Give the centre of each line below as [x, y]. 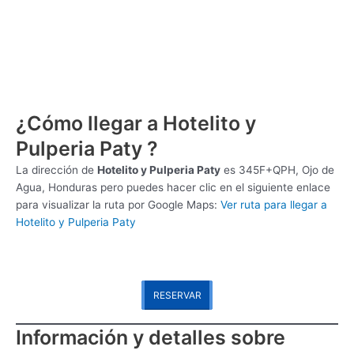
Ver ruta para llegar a [274, 204]
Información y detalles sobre [151, 337]
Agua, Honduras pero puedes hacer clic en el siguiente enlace [173, 187]
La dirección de [56, 169]
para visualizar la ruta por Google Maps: [118, 204]
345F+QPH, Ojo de [286, 169]
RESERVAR [177, 295]
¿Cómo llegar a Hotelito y [136, 123]
